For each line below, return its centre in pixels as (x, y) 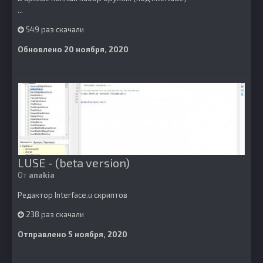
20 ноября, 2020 (96, 49)
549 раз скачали (54, 29)
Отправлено (43, 234)
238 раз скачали (54, 214)
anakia (42, 175)
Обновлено (41, 49)
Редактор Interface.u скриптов (73, 195)
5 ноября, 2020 (98, 234)
